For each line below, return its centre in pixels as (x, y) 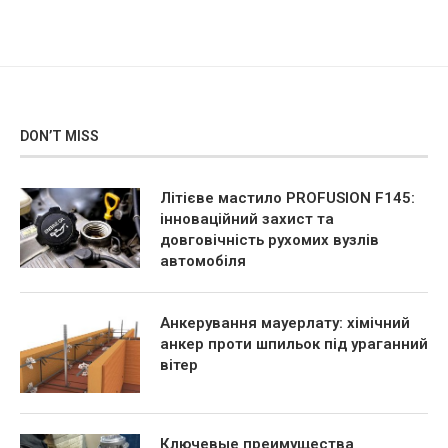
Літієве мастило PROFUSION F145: (287, 198)
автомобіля (203, 261)
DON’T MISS (59, 136)
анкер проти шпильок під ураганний (294, 344)
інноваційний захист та (247, 219)
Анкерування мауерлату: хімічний (285, 323)
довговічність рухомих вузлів (269, 240)
